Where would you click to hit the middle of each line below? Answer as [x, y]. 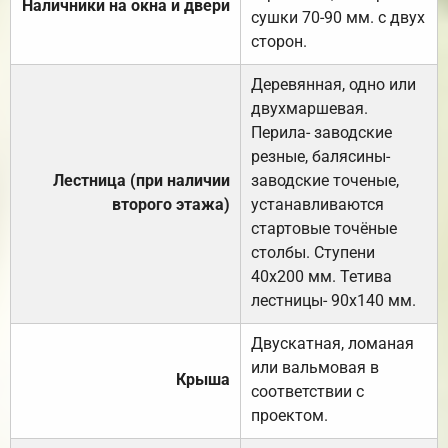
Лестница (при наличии [141, 180]
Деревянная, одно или [333, 84]
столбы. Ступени [313, 252]
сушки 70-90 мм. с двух [338, 17]
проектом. [289, 415]
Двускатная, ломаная [332, 343]
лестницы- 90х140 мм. [333, 300]
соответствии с [307, 391]
